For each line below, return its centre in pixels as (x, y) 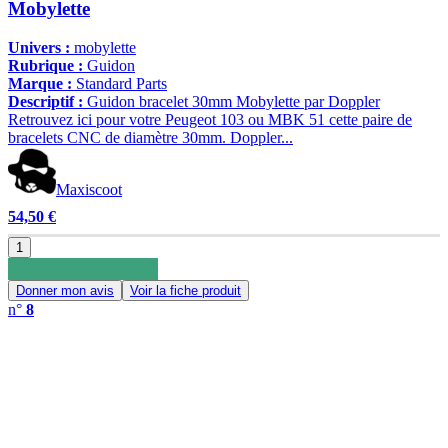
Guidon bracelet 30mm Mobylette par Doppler (233, 101)
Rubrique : (45, 65)
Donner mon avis (65, 290)
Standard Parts (119, 83)
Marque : (40, 83)
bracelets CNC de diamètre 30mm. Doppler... (150, 137)
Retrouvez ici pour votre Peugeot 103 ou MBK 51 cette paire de (210, 119)
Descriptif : (45, 101)
